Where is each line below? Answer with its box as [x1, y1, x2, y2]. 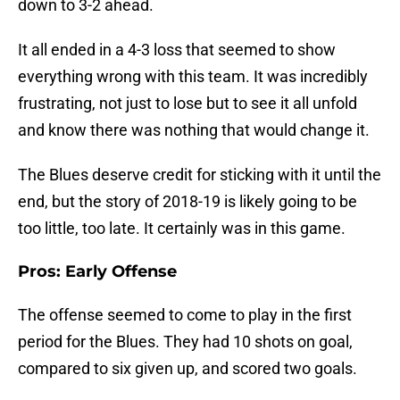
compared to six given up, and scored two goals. [18, 359, 357, 379]
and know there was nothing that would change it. [18, 121, 370, 140]
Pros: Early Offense [18, 262, 177, 282]
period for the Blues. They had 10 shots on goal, [18, 332, 353, 352]
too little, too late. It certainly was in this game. [18, 219, 346, 238]
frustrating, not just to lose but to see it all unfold [18, 94, 357, 113]
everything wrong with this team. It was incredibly [18, 67, 368, 87]
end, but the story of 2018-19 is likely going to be [18, 192, 357, 212]
